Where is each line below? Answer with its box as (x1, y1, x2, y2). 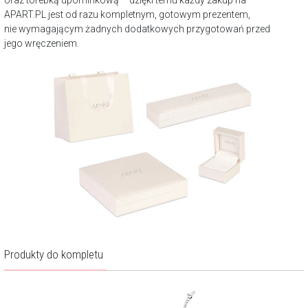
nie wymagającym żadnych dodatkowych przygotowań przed (4, 23, 270, 34)
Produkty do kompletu (4, 247, 103, 261)
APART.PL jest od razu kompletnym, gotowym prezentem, (4, 8, 250, 20)
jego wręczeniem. (4, 37, 79, 49)
